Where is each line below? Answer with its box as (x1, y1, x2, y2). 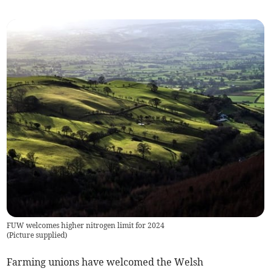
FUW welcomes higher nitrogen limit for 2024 (7, 221, 165, 230)
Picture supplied (9, 230, 65, 240)
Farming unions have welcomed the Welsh (7, 256, 204, 269)
